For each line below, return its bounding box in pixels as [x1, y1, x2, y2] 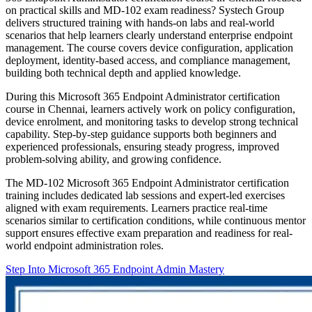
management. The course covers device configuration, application [6, 42, 293, 54]
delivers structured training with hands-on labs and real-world [6, 17, 274, 29]
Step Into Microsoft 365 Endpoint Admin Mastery [6, 263, 224, 276]
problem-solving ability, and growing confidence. [6, 153, 221, 166]
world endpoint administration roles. [6, 240, 164, 252]
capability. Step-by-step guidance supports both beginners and [6, 128, 276, 141]
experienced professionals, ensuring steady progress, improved [6, 141, 279, 153]
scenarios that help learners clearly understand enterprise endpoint [6, 29, 292, 42]
